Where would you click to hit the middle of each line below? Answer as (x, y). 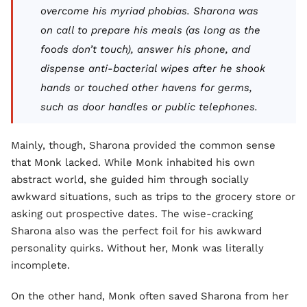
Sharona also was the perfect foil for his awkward (136, 231)
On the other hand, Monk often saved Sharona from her (150, 296)
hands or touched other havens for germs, (146, 88)
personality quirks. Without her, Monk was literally (137, 248)
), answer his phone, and (189, 49)
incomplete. (40, 265)
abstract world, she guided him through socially (130, 180)
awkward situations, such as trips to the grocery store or (153, 197)
